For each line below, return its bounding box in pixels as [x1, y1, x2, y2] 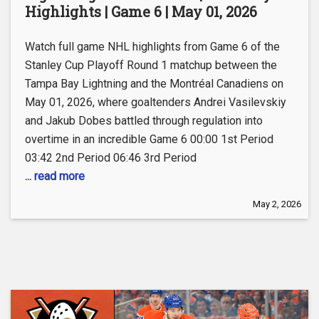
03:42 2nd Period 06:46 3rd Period [25, 151, 197, 165]
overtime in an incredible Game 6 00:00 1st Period [25, 132, 273, 147]
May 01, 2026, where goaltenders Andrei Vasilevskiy [25, 95, 286, 110]
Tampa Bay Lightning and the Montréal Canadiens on [25, 77, 283, 91]
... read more [25, 169, 85, 184]
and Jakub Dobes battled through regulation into [25, 114, 263, 128]
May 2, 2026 [253, 199, 301, 210]
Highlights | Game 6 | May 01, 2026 [25, 2, 257, 21]
